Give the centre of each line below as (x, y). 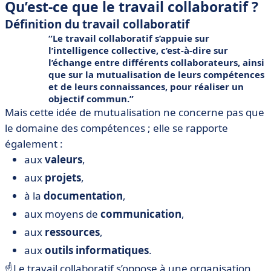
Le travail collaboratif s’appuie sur (131, 38)
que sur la (72, 74)
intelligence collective (105, 50)
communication (141, 214)
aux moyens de (62, 214)
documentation (83, 196)
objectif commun (88, 99)
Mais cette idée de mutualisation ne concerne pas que (135, 112)
